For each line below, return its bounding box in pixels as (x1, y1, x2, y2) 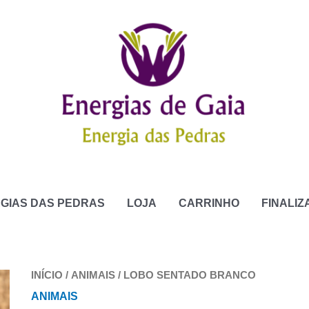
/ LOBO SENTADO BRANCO (114, 270, 256, 281)
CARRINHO (179, 197, 239, 209)
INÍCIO (30, 270, 63, 281)
